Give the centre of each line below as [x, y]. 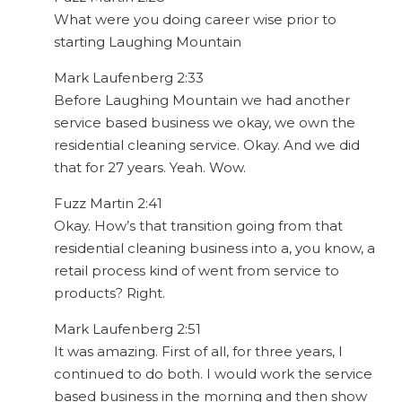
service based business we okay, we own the [205, 123]
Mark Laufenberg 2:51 [127, 329]
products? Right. [109, 293]
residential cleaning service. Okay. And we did [207, 145]
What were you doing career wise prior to [195, 20]
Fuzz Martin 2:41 [108, 204]
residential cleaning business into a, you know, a [214, 249]
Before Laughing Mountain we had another [202, 100]
